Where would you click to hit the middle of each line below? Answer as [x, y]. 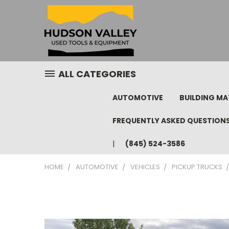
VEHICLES [145, 167]
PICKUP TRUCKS [197, 167]
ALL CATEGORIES [97, 74]
